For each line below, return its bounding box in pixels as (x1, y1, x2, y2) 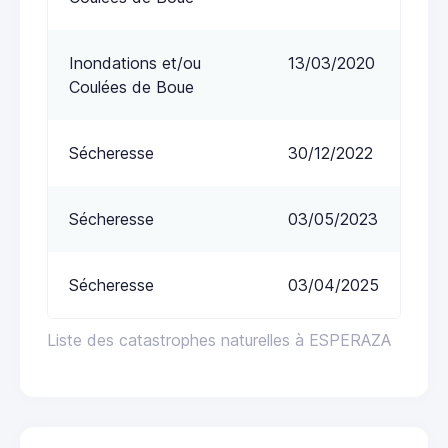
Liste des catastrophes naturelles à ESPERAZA (47, 330, 391, 351)
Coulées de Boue (69, 77, 194, 98)
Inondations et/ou (69, 53, 201, 74)
